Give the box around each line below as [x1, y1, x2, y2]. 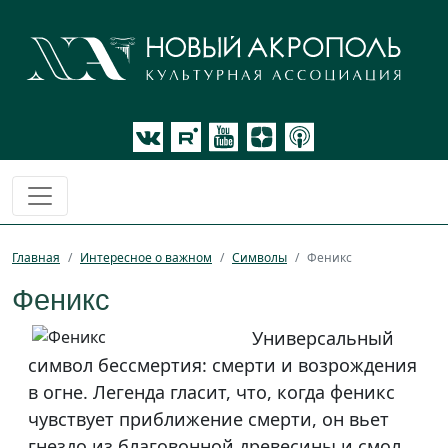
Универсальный [252, 326, 394, 351]
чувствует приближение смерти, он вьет [28, 407, 389, 432]
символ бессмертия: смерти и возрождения [28, 353, 417, 378]
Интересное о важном [80, 249, 212, 267]
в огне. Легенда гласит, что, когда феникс [28, 380, 395, 405]
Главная [12, 249, 60, 267]
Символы [232, 249, 287, 267]
